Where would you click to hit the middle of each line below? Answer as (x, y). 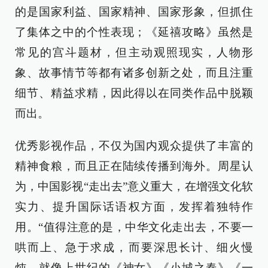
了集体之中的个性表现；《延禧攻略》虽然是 (134, 32)
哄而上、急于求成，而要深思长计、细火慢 (134, 248)
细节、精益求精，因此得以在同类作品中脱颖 (134, 93)
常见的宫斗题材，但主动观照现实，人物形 (134, 53)
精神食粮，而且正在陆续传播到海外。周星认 (134, 166)
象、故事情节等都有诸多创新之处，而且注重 (134, 73)
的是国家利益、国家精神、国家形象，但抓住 (134, 12)
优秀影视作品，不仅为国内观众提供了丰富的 (134, 146)
